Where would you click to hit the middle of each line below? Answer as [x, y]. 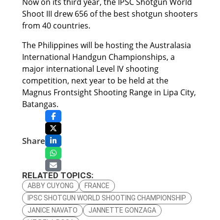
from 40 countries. [56, 26]
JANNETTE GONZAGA [122, 210]
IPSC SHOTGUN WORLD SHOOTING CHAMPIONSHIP [107, 198]
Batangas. [40, 104]
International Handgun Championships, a [98, 57]
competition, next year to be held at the [95, 81]
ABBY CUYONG [50, 186]
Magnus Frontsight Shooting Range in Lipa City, [109, 93]
